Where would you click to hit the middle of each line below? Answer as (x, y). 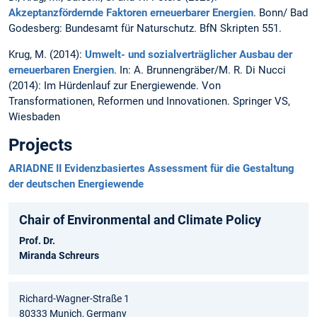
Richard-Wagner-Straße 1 (74, 299)
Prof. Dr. (37, 241)
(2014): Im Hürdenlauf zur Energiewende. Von (115, 85)
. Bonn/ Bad (281, 12)
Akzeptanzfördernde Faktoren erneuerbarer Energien (131, 12)
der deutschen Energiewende (76, 184)
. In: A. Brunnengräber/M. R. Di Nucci (200, 70)
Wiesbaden (36, 116)
